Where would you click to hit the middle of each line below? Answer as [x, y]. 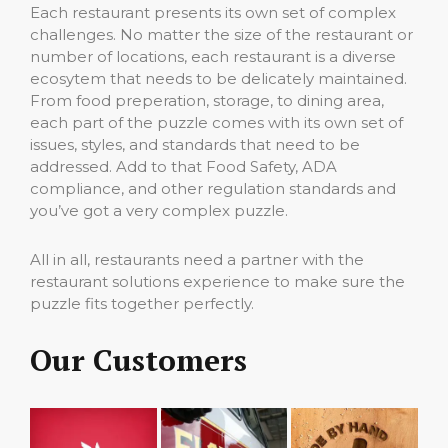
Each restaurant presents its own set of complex [213, 12]
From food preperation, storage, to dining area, [207, 100]
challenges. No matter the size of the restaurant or [221, 34]
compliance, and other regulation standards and [213, 188]
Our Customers [138, 360]
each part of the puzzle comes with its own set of [216, 122]
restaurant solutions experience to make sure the [217, 281]
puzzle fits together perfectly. [142, 303]
